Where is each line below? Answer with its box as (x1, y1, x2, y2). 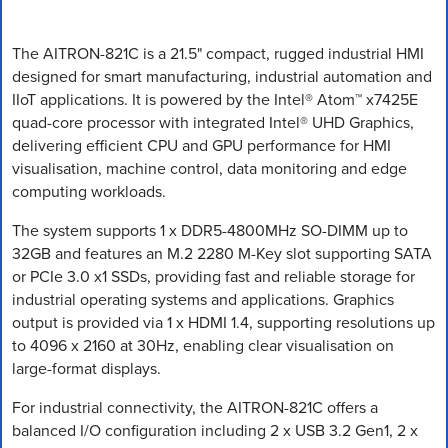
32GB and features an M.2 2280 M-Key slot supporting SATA (12, 241, 432, 265)
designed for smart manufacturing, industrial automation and (12, 64, 432, 88)
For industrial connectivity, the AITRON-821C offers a (12, 395, 378, 419)
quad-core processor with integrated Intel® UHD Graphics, (12, 110, 414, 134)
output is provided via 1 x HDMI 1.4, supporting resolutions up (12, 310, 435, 334)
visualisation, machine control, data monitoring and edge (12, 156, 407, 180)
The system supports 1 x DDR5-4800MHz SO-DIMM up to (12, 218, 408, 242)
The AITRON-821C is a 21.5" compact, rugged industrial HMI (12, 41, 424, 65)
